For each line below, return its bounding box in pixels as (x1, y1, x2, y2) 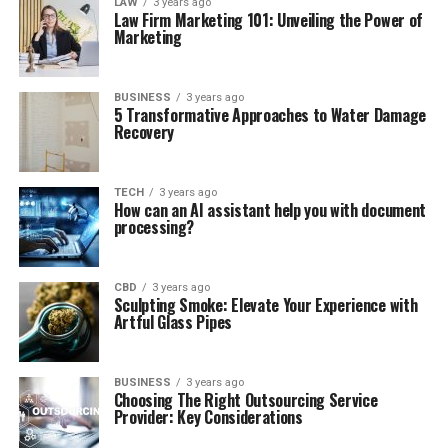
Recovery (113, 120, 175, 144)
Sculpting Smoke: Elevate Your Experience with (113, 293, 418, 317)
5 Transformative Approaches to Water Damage (113, 103, 426, 127)
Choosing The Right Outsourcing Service (113, 388, 378, 412)
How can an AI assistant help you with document (113, 198, 426, 222)
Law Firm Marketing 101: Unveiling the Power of (113, 8, 423, 32)
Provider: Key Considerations (113, 405, 303, 429)
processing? (113, 215, 195, 239)
